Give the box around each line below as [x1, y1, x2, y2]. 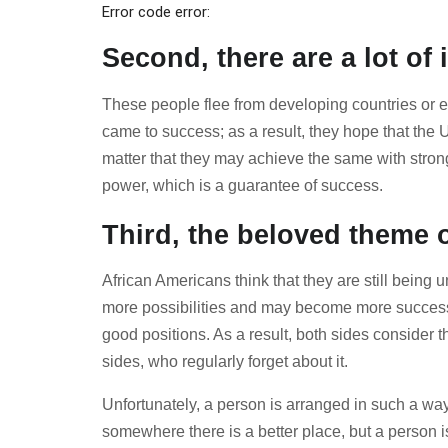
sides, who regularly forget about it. [102, 353, 348, 371]
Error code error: [102, 2, 210, 21]
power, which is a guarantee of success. [102, 176, 383, 194]
